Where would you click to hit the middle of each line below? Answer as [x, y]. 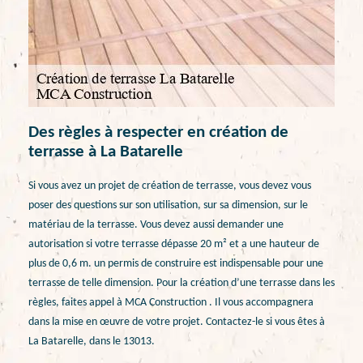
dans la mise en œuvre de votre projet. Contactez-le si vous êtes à [177, 322]
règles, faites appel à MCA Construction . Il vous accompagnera [171, 302]
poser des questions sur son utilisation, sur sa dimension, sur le [168, 205]
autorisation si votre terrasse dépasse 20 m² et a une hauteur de [174, 244]
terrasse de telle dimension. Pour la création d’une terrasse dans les [181, 283]
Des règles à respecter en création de [158, 133]
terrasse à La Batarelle [106, 152]
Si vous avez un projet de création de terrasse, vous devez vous [170, 186]
